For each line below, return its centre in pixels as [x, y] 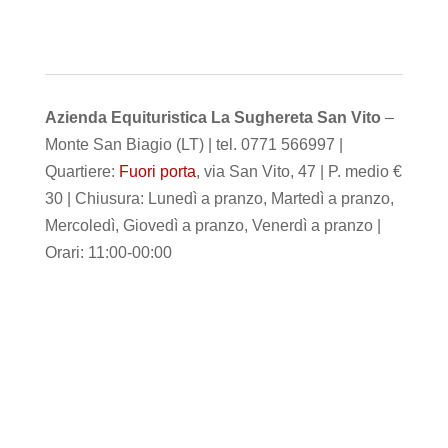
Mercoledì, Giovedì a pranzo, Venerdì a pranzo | [212, 225]
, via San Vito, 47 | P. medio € [298, 171]
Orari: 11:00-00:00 [108, 252]
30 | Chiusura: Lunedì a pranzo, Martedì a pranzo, [219, 198]
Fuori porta [157, 171]
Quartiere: [81, 171]
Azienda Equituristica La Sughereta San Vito [212, 117]
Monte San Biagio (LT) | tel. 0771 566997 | [193, 144]
